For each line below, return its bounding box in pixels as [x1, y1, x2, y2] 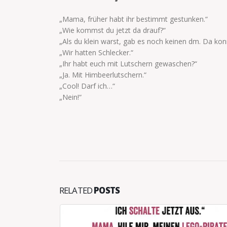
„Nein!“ [59, 92, 82, 102]
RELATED [59, 184, 94, 197]
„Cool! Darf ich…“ [59, 81, 115, 91]
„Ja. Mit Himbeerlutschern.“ [59, 70, 146, 80]
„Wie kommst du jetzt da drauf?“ [59, 25, 166, 35]
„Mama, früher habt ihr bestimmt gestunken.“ [59, 14, 208, 24]
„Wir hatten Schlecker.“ [59, 48, 133, 58]
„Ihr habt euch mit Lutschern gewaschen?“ [59, 59, 197, 69]
